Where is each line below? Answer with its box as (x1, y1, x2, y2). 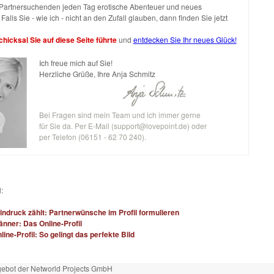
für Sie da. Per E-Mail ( (39, 120, 114, 131)
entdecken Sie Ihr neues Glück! (133, 34, 237, 45)
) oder (187, 120, 207, 131)
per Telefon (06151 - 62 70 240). (39, 131, 146, 142)
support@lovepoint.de (113, 120, 187, 131)
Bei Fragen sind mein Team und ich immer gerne (39, 109, 201, 120)
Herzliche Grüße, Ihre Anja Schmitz (39, 68, 155, 79)
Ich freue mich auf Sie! (39, 57, 113, 68)
